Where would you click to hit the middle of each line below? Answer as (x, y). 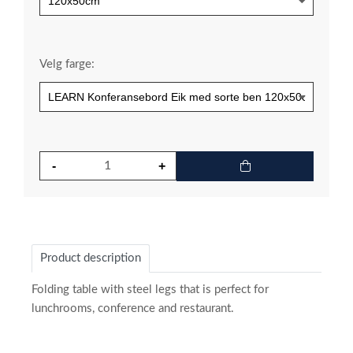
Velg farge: (67, 64)
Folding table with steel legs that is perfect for (150, 290)
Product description (91, 258)
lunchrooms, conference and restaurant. (133, 308)
